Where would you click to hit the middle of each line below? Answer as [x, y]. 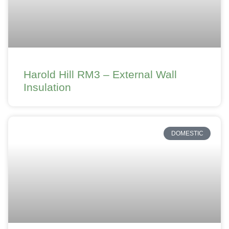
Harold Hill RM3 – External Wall [100, 74]
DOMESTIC [187, 134]
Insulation [47, 87]
